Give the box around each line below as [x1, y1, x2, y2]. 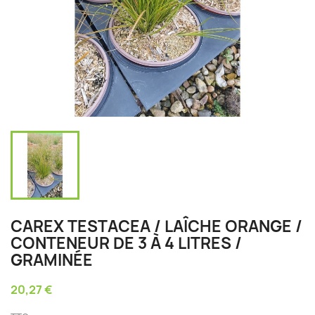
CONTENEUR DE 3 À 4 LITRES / [11, 233, 242, 254]
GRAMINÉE [11, 250, 93, 271]
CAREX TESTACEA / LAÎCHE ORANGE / [11, 216, 302, 237]
